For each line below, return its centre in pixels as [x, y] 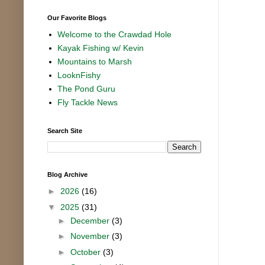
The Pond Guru [87, 89]
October [86, 252]
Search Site [65, 130]
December [91, 220]
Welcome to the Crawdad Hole [115, 35]
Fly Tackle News [88, 103]
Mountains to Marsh [95, 62]
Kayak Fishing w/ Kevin [101, 48]
